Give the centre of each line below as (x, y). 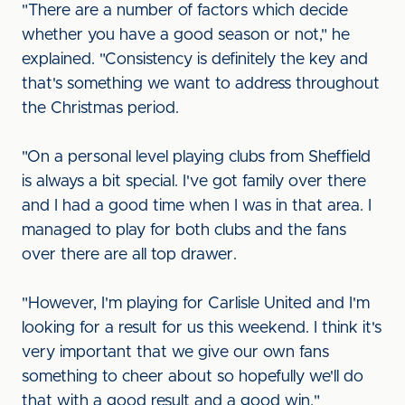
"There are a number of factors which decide (185, 11)
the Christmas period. (100, 108)
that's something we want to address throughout (201, 84)
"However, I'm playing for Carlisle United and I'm (196, 304)
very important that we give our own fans (175, 353)
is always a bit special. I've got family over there (194, 182)
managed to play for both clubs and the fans (184, 231)
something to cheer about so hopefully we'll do (193, 377)
